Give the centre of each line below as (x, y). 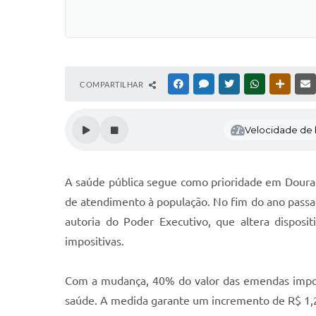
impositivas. (95, 241)
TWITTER (253, 84)
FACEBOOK (206, 84)
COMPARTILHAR (113, 84)
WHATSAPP (282, 84)
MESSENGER (233, 84)
